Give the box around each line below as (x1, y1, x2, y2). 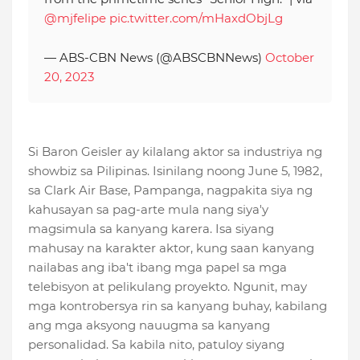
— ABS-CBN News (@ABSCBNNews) (44, 50, 265, 66)
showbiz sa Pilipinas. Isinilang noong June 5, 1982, (28, 163, 322, 179)
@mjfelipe (44, 10, 106, 27)
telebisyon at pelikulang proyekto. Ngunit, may (28, 279, 307, 295)
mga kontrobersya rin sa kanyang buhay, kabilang (28, 298, 327, 314)
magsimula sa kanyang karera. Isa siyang (28, 221, 274, 237)
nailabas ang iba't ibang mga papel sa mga (28, 260, 287, 276)
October (265, 50, 314, 66)
